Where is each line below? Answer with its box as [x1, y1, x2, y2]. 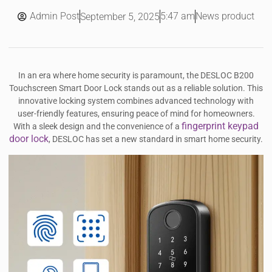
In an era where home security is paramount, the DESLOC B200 [18, 70, 254, 81]
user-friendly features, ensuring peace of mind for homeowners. [17, 109, 255, 120]
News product [195, 10, 254, 22]
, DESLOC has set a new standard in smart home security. [49, 134, 263, 145]
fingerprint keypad [182, 120, 259, 132]
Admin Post [30, 10, 80, 22]
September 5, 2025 [80, 10, 160, 22]
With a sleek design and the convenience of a [13, 121, 182, 132]
